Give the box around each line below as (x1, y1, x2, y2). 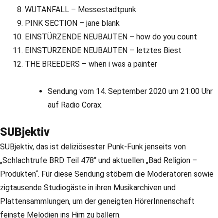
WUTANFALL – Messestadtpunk (25, 5, 137, 15)
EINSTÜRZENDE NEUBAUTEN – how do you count (25, 32, 198, 42)
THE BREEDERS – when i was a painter (25, 59, 158, 69)
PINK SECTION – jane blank (25, 18, 120, 28)
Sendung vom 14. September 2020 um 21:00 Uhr (48, 87, 213, 96)
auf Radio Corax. (48, 100, 103, 110)
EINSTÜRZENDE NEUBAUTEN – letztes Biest (25, 46, 182, 55)
